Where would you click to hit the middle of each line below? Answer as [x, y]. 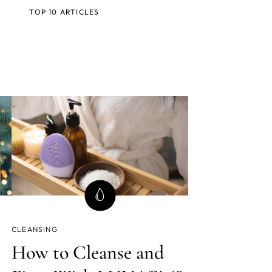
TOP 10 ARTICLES [64, 12]
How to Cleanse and [88, 252]
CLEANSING [35, 229]
